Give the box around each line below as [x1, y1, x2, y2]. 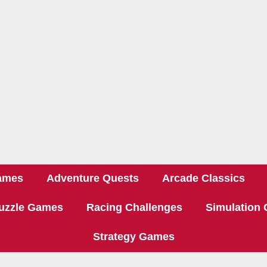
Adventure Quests [46, 172, 139, 184]
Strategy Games [92, 231, 175, 243]
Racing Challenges [86, 201, 182, 213]
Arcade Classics [162, 172, 245, 184]
